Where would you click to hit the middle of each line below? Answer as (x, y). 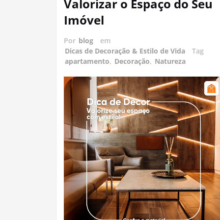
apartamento (87, 61)
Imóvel (84, 20)
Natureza (170, 61)
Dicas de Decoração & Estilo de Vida (125, 51)
